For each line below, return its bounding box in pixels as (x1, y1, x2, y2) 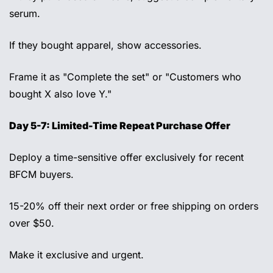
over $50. (9, 217, 57, 230)
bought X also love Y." (9, 88, 115, 101)
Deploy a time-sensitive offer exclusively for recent (9, 151, 244, 164)
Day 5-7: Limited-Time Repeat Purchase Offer (9, 119, 232, 132)
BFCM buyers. (9, 168, 77, 181)
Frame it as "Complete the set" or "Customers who (9, 71, 241, 83)
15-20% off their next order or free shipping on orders (9, 200, 258, 213)
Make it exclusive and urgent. (9, 249, 147, 261)
